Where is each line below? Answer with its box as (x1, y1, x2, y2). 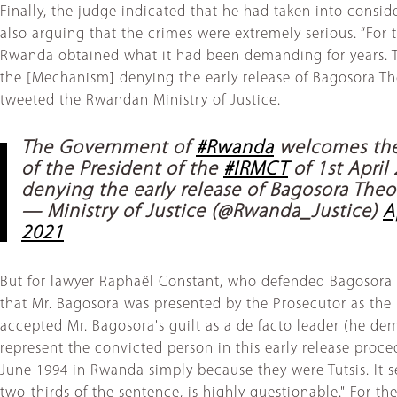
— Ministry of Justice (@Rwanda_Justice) (21, 202, 383, 223)
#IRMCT (223, 160, 288, 181)
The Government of (21, 138, 196, 160)
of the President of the (21, 160, 223, 181)
